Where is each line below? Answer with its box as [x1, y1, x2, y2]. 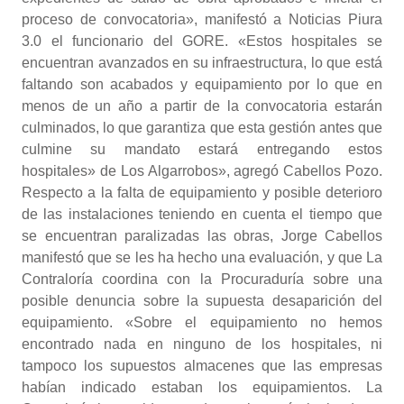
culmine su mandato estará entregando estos [22, 142, 382, 157]
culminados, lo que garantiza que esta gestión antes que [22, 120, 382, 135]
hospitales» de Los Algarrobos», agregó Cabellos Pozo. [22, 163, 382, 179]
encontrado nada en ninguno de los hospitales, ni [22, 336, 382, 352]
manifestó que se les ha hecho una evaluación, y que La [22, 250, 382, 265]
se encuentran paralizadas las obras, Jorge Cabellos [22, 228, 382, 243]
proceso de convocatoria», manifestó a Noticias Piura [22, 12, 382, 27]
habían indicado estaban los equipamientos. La [22, 380, 382, 395]
